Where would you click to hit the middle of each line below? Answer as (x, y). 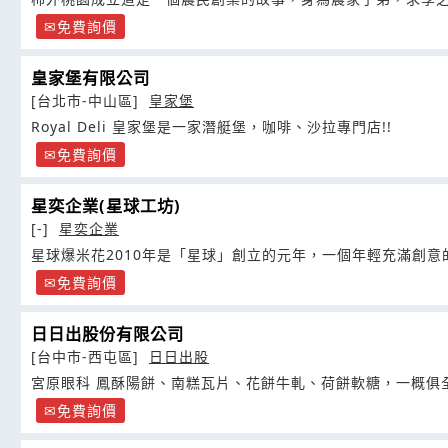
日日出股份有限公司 (107, 334)
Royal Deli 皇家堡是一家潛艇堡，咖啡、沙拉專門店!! (211, 126)
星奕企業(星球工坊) (106, 206)
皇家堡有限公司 (90, 78)
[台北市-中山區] (87, 100)
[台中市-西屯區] (87, 356)
